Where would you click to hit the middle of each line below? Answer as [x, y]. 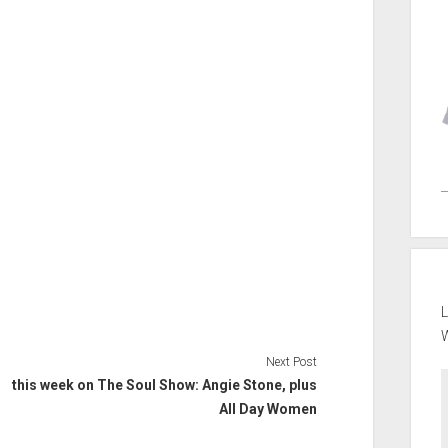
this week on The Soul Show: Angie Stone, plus [165, 385]
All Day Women [268, 409]
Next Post [292, 362]
